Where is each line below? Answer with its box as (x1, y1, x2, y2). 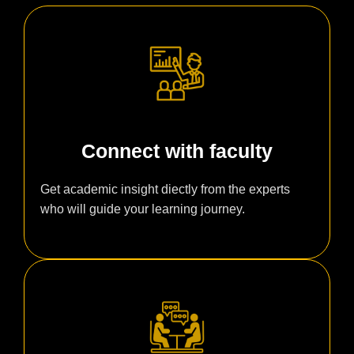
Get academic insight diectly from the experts (40, 183, 290, 197)
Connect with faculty (81, 140, 273, 163)
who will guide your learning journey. (40, 202, 245, 217)
